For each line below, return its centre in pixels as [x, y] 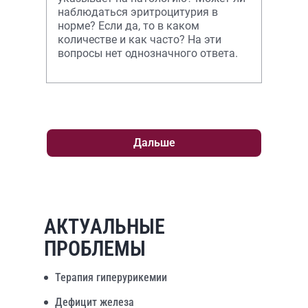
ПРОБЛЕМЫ [95, 249]
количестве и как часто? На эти [140, 40]
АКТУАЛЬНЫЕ [104, 227]
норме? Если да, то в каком [129, 26]
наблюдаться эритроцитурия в [138, 12]
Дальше [154, 143]
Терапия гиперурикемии [111, 277]
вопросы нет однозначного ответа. [148, 53]
